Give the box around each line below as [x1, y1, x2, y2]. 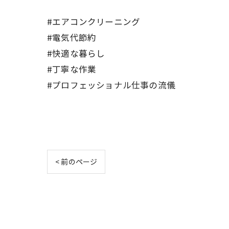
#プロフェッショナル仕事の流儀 [47, 78, 175, 91]
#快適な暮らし [47, 47, 105, 59]
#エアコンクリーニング [47, 15, 141, 28]
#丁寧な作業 [47, 62, 97, 75]
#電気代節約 [47, 31, 97, 43]
